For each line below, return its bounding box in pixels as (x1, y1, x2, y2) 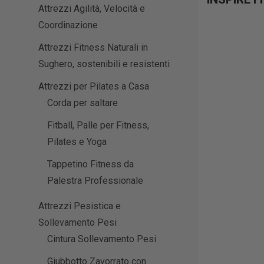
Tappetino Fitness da (47, 159, 134, 170)
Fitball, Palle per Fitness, (47, 120, 149, 131)
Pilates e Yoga (47, 136, 107, 148)
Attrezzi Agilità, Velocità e (38, 3, 145, 15)
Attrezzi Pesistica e (38, 200, 121, 212)
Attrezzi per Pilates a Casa (38, 81, 149, 93)
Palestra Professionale (47, 175, 143, 187)
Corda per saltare (47, 97, 118, 109)
